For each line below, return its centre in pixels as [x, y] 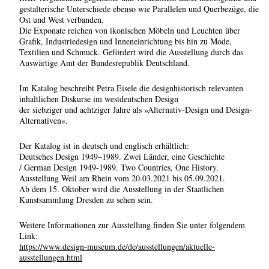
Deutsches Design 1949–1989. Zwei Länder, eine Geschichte [122, 157]
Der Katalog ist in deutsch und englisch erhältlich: [104, 146]
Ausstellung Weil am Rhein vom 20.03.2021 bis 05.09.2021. [122, 178]
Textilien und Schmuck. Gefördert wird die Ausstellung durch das [131, 52]
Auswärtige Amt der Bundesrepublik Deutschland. [104, 63]
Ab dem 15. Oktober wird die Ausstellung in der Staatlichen [122, 189]
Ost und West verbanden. [62, 20]
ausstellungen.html [51, 258]
